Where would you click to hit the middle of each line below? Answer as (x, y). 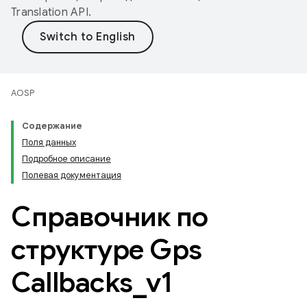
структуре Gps (107, 249)
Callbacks (72, 282)
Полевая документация (72, 175)
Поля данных (49, 142)
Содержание (52, 126)
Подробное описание (66, 159)
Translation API (50, 12)
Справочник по (110, 217)
